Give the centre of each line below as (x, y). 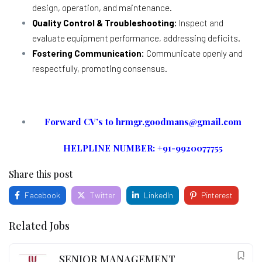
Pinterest (216, 195)
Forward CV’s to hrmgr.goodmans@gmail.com (143, 121)
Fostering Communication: (88, 53)
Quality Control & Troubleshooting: (105, 23)
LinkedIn (158, 195)
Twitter (102, 195)
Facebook (42, 195)
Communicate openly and (194, 53)
